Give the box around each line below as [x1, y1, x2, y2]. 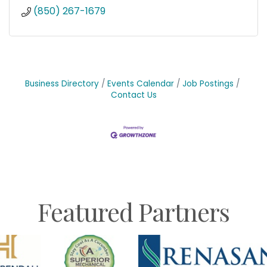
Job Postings [182, 78, 234, 90]
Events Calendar [107, 78, 174, 90]
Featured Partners [38, 194, 229, 228]
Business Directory [25, 78, 99, 90]
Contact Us [110, 89, 157, 101]
